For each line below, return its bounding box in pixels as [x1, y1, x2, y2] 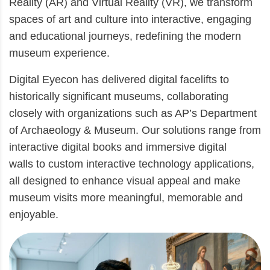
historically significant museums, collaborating [9, 90, 228, 102]
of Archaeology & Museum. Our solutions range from [9, 124, 261, 136]
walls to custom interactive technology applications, [9, 157, 254, 170]
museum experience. [9, 46, 110, 59]
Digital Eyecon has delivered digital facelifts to [9, 73, 229, 86]
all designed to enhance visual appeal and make [9, 174, 240, 187]
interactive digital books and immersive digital [9, 140, 227, 153]
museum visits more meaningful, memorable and [9, 191, 243, 204]
